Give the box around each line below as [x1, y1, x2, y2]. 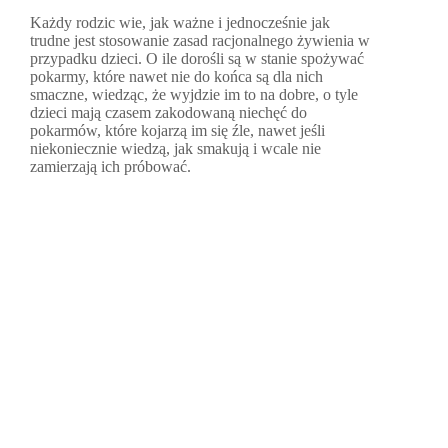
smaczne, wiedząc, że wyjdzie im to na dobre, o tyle [30, 86, 358, 104]
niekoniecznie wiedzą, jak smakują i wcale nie [30, 140, 321, 158]
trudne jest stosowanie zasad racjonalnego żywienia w [30, 32, 370, 50]
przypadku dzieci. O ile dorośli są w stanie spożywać [30, 50, 364, 68]
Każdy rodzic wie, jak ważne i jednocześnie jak [30, 14, 330, 32]
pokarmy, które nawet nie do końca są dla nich [30, 68, 323, 86]
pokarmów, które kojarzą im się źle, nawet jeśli [30, 122, 325, 140]
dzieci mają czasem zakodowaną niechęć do [30, 104, 307, 122]
